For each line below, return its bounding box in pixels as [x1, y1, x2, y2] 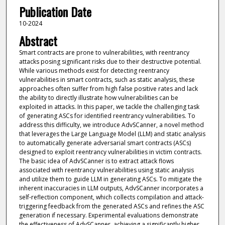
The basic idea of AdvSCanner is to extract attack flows [19, 157, 174, 166]
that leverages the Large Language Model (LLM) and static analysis [19, 130, 205, 139]
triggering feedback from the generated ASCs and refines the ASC [19, 202, 204, 211]
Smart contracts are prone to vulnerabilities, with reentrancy [19, 48, 189, 57]
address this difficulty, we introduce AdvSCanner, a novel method [19, 121, 204, 130]
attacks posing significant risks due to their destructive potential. [19, 57, 201, 66]
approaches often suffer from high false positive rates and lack [19, 84, 198, 93]
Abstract [19, 32, 57, 50]
